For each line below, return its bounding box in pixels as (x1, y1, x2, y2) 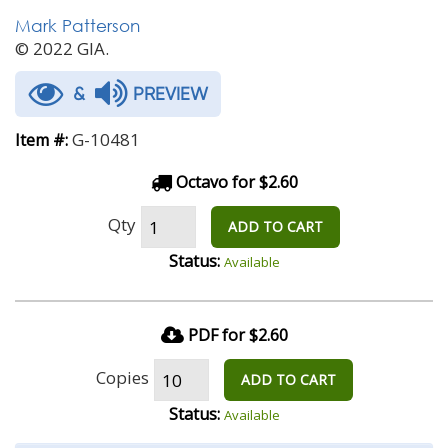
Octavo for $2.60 (171, 171, 298, 193)
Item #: (15, 129, 68, 151)
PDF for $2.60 (187, 324, 288, 346)
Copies (95, 365, 149, 389)
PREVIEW (128, 83, 208, 104)
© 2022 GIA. (15, 37, 109, 60)
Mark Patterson (15, 15, 140, 36)
